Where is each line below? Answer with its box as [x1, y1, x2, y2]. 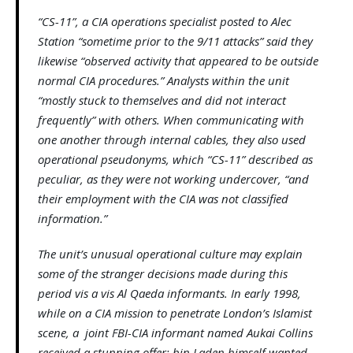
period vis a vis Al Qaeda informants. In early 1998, [38, 285, 301, 302]
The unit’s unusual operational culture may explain [38, 246, 303, 262]
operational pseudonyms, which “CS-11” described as [38, 151, 313, 168]
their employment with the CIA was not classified [38, 191, 288, 207]
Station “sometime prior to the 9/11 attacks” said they [38, 33, 313, 50]
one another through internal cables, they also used [38, 132, 306, 148]
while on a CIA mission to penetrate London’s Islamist [38, 305, 312, 321]
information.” [38, 210, 107, 227]
